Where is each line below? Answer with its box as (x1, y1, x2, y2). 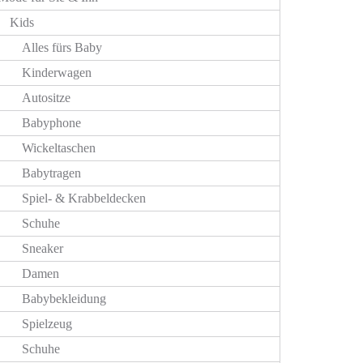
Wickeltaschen (22, 141, 96, 155)
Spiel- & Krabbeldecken (22, 191, 146, 205)
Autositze (22, 91, 70, 105)
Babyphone (22, 116, 81, 130)
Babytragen (22, 166, 81, 180)
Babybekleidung (22, 292, 106, 305)
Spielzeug (22, 317, 72, 331)
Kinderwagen (22, 66, 92, 79)
